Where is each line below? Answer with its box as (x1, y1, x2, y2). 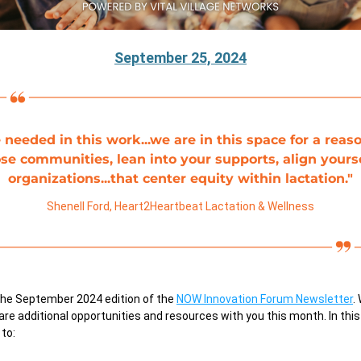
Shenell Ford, (47, 200, 114, 213)
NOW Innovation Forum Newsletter (176, 293, 353, 305)
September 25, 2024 (114, 49, 247, 66)
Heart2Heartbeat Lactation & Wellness (114, 200, 314, 213)
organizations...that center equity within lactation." (8, 171, 353, 186)
